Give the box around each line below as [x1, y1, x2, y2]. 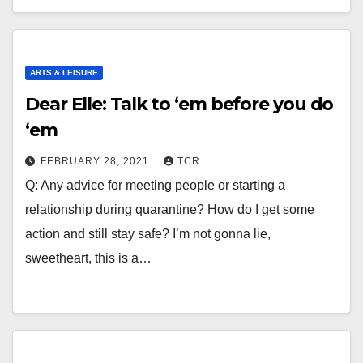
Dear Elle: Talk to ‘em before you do [25, 93, 334, 115]
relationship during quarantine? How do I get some [25, 203, 314, 216]
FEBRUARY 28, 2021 [41, 156, 152, 167]
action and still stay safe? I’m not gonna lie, [25, 227, 271, 241]
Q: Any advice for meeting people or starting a [25, 178, 285, 192]
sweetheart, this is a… [25, 251, 152, 265]
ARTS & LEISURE [30, 68, 98, 77]
